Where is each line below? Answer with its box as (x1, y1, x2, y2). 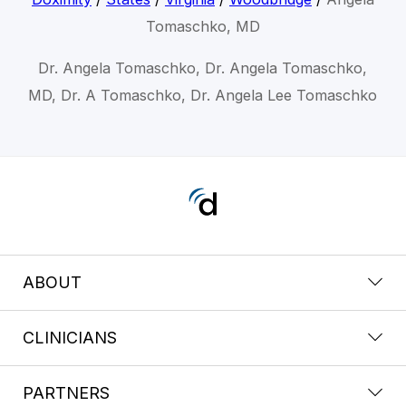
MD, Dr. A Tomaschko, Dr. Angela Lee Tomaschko (28, 85, 378, 104)
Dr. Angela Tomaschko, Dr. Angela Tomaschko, (38, 58, 368, 77)
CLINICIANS (23, 327, 117, 347)
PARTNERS (23, 382, 110, 402)
